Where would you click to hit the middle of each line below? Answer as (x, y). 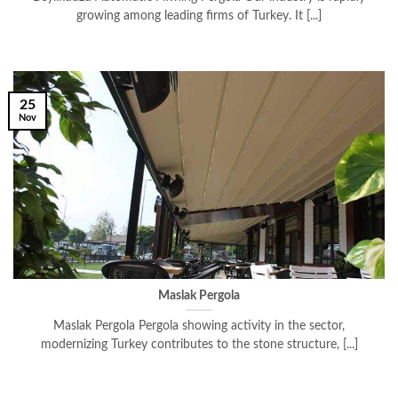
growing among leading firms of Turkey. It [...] (199, 16)
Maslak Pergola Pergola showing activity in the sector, (199, 326)
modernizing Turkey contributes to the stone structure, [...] (199, 345)
